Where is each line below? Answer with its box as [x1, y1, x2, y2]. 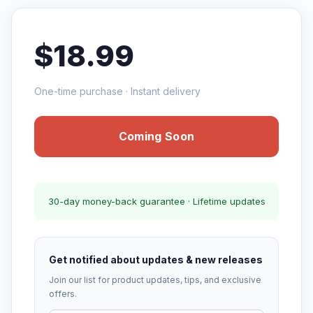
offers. [49, 289, 77, 299]
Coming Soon [118, 129, 195, 143]
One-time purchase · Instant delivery [34, 85, 201, 97]
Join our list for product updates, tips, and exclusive [49, 275, 261, 285]
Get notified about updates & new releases [49, 254, 263, 265]
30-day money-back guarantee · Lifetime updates [48, 196, 265, 207]
